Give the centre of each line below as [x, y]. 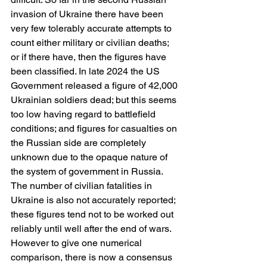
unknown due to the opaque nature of [90, 157]
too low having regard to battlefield [84, 114]
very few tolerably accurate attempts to [92, 28]
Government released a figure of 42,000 [95, 85]
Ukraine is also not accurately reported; [94, 200]
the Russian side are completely [80, 142]
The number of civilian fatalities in [83, 185]
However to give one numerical [77, 243]
